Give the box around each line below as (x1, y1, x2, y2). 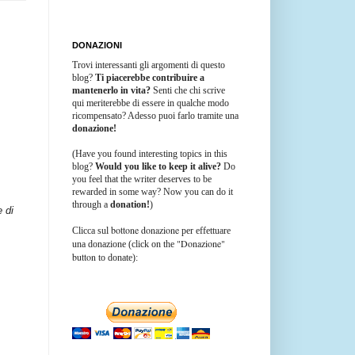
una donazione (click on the (72, 238, 177, 250)
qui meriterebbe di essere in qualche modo (72, 97, 229, 109)
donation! (110, 198, 150, 210)
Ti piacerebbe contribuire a (95, 71, 204, 83)
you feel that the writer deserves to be (72, 173, 212, 185)
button (72, 250, 98, 263)
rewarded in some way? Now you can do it (72, 185, 233, 197)
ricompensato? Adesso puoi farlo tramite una (72, 109, 239, 121)
